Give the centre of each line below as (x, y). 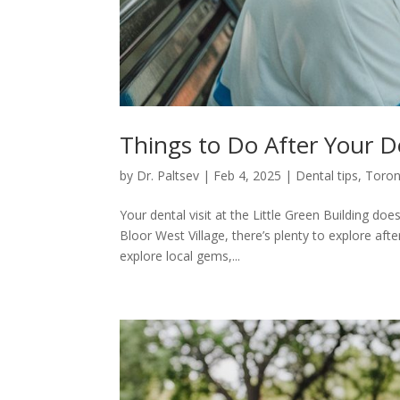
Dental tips (327, 175)
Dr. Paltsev (168, 175)
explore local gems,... (180, 255)
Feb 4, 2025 (248, 175)
